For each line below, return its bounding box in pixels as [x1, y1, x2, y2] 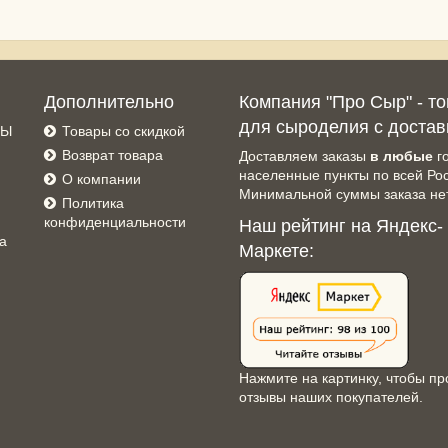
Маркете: [239, 241, 314, 262]
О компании [62, 171, 141, 188]
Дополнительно [44, 92, 174, 113]
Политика [62, 195, 124, 212]
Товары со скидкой [62, 123, 185, 140]
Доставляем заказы [239, 148, 370, 165]
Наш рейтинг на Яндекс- [239, 216, 443, 237]
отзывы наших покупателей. [239, 388, 423, 405]
